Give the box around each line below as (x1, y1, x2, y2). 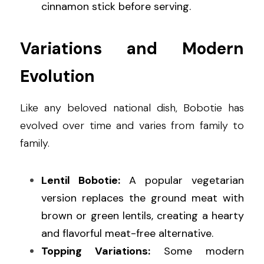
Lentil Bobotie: (41, 173, 120, 188)
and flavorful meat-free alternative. (41, 226, 213, 241)
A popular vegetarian (120, 173, 244, 188)
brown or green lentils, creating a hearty (41, 209, 244, 223)
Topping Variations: (41, 244, 150, 259)
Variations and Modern (20, 38, 244, 60)
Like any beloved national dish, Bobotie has (20, 101, 244, 115)
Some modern (150, 244, 244, 259)
